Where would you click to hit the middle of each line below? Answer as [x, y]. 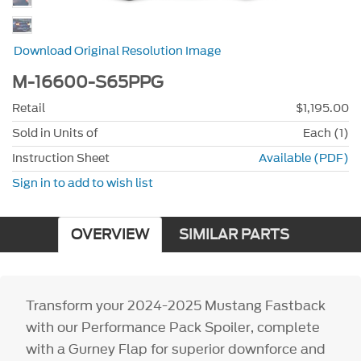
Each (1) [326, 134]
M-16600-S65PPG [88, 82]
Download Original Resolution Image [118, 51]
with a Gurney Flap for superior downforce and [176, 349]
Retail [29, 109]
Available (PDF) [304, 159]
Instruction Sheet [61, 159]
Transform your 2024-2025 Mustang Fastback [176, 306]
